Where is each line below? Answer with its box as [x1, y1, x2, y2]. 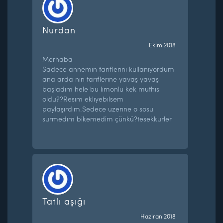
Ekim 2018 [148, 40, 176, 49]
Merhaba [42, 54, 73, 64]
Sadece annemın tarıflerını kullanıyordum [42, 64, 175, 74]
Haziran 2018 [140, 212, 176, 220]
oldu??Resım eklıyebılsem [42, 94, 124, 104]
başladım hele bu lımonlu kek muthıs [42, 84, 160, 94]
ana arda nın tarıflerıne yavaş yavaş [42, 74, 159, 84]
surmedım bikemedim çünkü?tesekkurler [42, 113, 172, 123]
